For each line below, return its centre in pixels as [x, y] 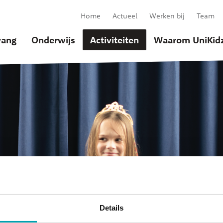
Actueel [125, 16]
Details [111, 208]
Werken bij [167, 16]
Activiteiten [114, 40]
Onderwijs [53, 40]
